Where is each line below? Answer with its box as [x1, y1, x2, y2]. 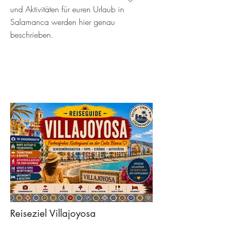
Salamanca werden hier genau [10, 16, 115, 27]
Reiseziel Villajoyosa [10, 207, 96, 220]
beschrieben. [10, 29, 53, 40]
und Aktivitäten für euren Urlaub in [10, 4, 124, 15]
